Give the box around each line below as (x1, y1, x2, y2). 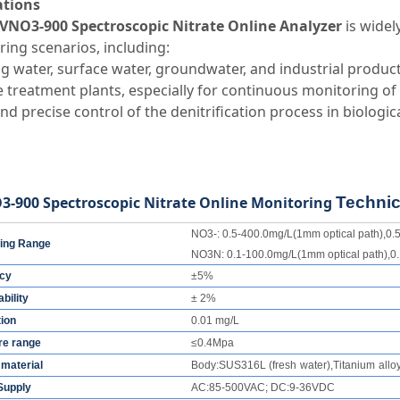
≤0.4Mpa (191, 337, 235, 349)
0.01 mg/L (191, 314, 240, 327)
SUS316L (219, 359, 267, 371)
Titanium (333, 359, 376, 371)
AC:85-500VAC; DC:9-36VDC (191, 381, 336, 394)
